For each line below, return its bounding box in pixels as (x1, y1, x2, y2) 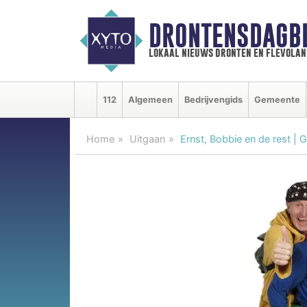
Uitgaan (130, 132, 165, 145)
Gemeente (254, 94, 300, 105)
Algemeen (128, 94, 173, 105)
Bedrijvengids (184, 94, 243, 105)
